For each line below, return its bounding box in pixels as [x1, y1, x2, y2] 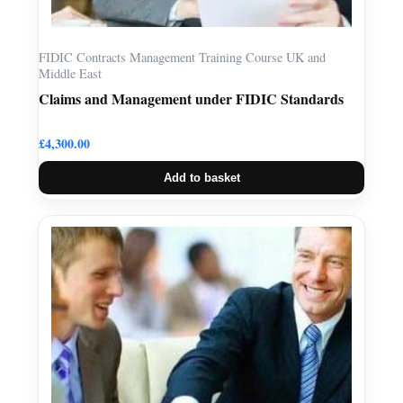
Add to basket [163, 170, 240, 184]
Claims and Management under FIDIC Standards [39, 87, 344, 109]
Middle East [39, 65, 106, 83]
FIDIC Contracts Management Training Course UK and [39, 49, 326, 67]
